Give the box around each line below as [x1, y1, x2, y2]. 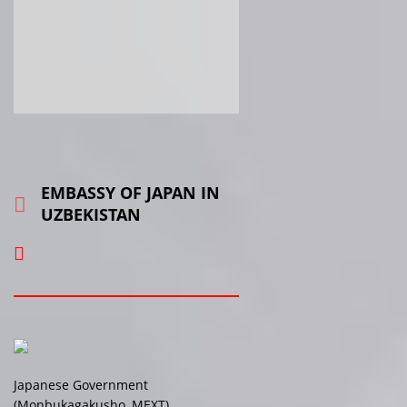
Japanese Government [14, 375, 148, 393]
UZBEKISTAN [41, 203, 141, 225]
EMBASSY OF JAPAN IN [41, 181, 220, 203]
